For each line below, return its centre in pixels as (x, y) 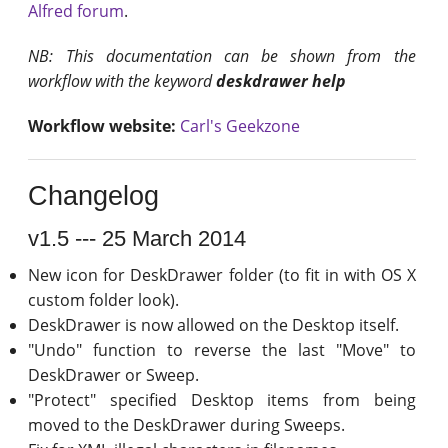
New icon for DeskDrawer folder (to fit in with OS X (222, 274)
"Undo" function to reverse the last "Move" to (222, 349)
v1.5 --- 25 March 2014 (137, 238)
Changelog (94, 196)
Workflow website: (102, 126)
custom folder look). (104, 299)
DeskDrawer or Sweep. (114, 374)
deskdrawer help (281, 81)
